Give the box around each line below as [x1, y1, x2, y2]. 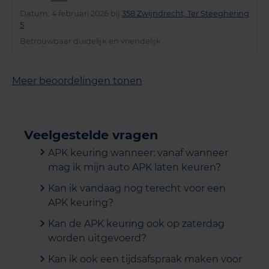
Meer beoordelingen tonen [12, 74, 142, 86]
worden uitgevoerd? [48, 232, 147, 244]
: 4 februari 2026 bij [48, 8, 122, 18]
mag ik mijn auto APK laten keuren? [48, 161, 221, 173]
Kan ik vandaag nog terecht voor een [48, 182, 226, 194]
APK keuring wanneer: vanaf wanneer [48, 147, 228, 159]
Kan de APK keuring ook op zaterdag [48, 218, 225, 230]
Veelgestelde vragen [24, 127, 158, 142]
